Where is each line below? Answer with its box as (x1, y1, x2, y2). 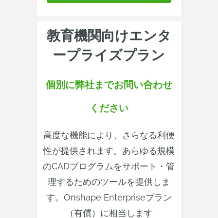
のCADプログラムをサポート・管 (43, 161, 175, 171)
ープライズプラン (53, 47, 165, 63)
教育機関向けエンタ (46, 28, 171, 44)
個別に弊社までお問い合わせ (45, 79, 172, 91)
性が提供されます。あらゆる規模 (43, 145, 175, 156)
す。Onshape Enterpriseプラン (46, 192, 172, 202)
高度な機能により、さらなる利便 (43, 130, 175, 140)
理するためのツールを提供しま (47, 177, 170, 187)
